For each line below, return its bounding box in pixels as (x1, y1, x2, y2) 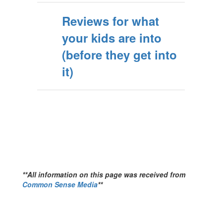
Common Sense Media (22, 179, 98, 189)
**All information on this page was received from (22, 169, 185, 179)
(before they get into (62, 46, 177, 63)
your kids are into (62, 29, 162, 46)
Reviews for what (62, 12, 159, 29)
